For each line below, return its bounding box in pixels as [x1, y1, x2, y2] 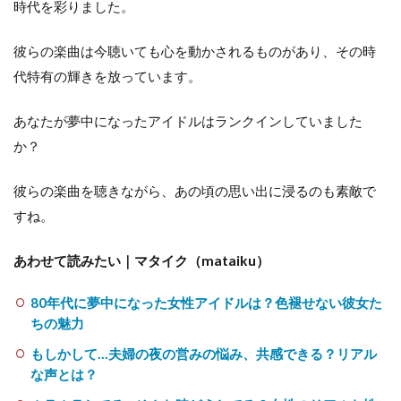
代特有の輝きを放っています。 [13, 68, 201, 85]
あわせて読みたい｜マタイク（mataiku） [13, 252, 269, 269]
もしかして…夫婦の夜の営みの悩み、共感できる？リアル [30, 346, 377, 363]
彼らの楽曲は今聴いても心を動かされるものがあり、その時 [13, 43, 376, 60]
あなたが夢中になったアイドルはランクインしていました [13, 113, 363, 130]
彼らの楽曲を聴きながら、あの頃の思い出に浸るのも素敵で [13, 183, 376, 200]
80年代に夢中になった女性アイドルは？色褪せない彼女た [30, 294, 382, 311]
